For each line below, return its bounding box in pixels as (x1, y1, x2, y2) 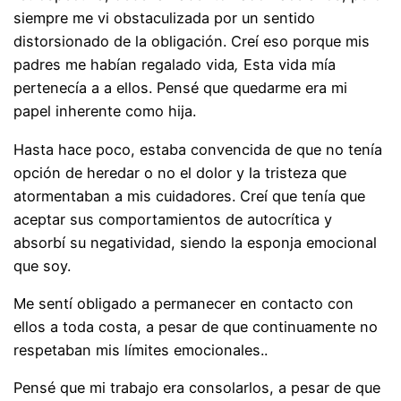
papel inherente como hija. (13, 102, 197, 121)
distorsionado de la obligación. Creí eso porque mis (13, 32, 371, 51)
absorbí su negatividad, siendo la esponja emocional (13, 233, 378, 252)
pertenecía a (13, 79, 100, 98)
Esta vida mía (243, 55, 337, 74)
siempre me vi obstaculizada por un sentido (13, 9, 316, 28)
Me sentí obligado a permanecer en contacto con (13, 294, 354, 312)
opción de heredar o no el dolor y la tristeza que (13, 163, 347, 182)
